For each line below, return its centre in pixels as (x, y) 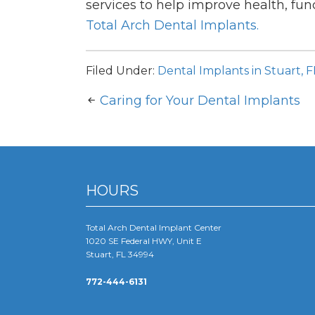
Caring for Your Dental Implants (200, 100)
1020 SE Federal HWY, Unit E (144, 240)
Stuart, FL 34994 (120, 254)
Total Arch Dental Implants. (174, 25)
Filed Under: (122, 70)
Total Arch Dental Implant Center (154, 227)
